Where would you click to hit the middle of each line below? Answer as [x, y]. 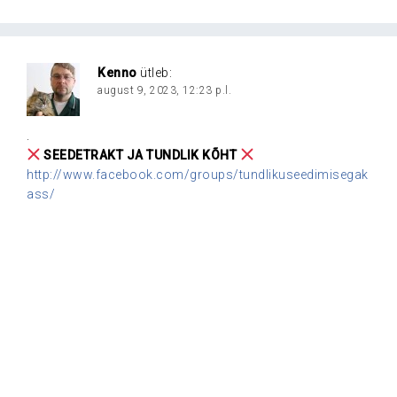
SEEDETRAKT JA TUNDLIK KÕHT [140, 155]
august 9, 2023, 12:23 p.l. [164, 90]
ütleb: [156, 72]
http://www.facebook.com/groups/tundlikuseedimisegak [198, 174]
